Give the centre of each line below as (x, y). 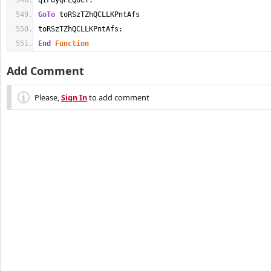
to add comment (118, 97)
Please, (48, 97)
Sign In (74, 97)
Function (72, 44)
